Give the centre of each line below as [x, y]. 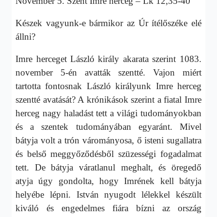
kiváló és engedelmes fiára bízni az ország [108, 208]
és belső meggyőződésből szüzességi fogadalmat [108, 154]
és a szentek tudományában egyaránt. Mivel [108, 126]
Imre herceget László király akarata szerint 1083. [108, 59]
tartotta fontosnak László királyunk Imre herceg [108, 86]
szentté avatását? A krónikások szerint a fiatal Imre [108, 99]
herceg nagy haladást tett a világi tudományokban [108, 113]
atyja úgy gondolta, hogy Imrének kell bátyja [108, 181]
